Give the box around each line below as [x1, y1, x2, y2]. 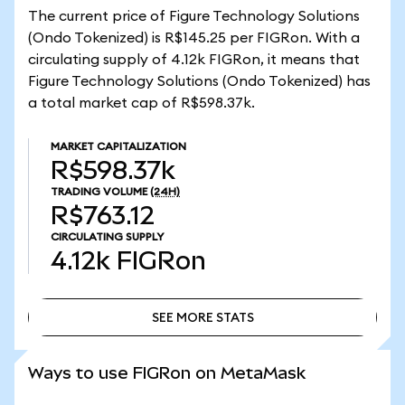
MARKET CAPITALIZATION [51, 141, 186, 152]
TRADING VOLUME [51, 186, 147, 197]
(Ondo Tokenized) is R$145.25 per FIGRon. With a [28, 31, 360, 45]
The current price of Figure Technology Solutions [28, 9, 360, 24]
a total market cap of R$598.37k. [28, 96, 255, 110]
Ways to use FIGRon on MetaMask [28, 363, 306, 382]
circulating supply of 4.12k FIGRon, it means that [28, 52, 360, 67]
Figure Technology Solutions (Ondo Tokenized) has [28, 74, 371, 89]
